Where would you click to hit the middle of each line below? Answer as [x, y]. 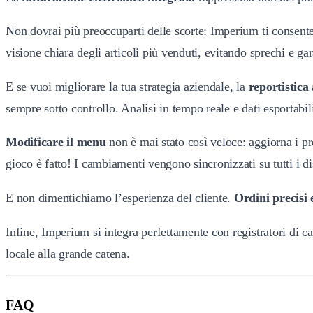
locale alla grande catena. [68, 253]
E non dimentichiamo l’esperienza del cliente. [120, 197]
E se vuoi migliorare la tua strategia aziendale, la [125, 86]
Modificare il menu [56, 142]
